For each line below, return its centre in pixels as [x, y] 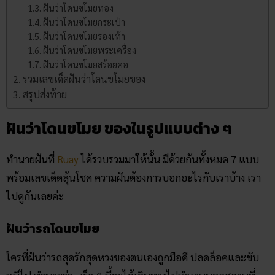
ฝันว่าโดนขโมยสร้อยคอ [86, 64]
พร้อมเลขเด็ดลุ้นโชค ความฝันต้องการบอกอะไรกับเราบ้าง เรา [134, 178]
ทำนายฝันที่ [30, 159]
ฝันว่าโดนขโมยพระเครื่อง [90, 50]
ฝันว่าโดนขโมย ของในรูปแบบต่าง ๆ [119, 129]
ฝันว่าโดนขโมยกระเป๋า [84, 22]
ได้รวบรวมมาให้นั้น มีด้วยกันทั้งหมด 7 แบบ [170, 159]
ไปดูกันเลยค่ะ [35, 196]
